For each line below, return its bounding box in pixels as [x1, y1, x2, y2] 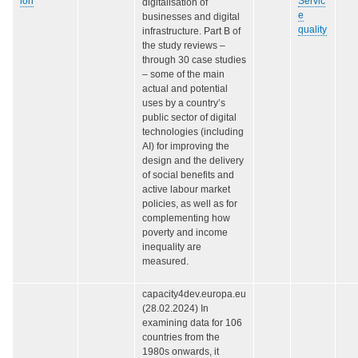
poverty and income [142, 227, 228, 239]
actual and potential [142, 83, 228, 95]
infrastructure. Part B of [142, 26, 241, 38]
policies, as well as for [142, 198, 237, 210]
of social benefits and [142, 169, 234, 181]
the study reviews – [142, 40, 225, 52]
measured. [142, 256, 189, 268]
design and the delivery [142, 155, 244, 167]
